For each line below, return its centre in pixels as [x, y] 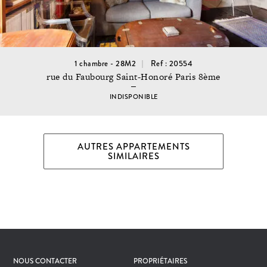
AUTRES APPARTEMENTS [133, 147]
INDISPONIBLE [133, 97]
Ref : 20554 [171, 64]
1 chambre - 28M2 [105, 64]
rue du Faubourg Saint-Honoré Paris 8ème [133, 76]
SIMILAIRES [133, 156]
